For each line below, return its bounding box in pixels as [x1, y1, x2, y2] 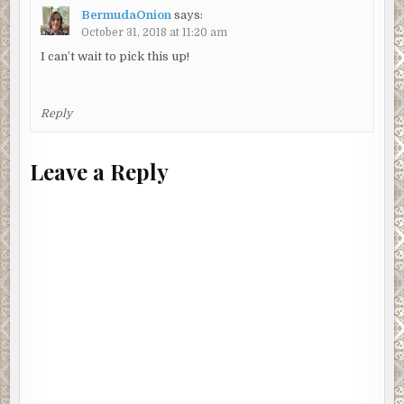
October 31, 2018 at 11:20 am [80, 26, 227, 40]
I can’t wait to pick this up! [40, 49, 189, 63]
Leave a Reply [30, 157, 170, 187]
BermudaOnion [80, 8, 171, 23]
